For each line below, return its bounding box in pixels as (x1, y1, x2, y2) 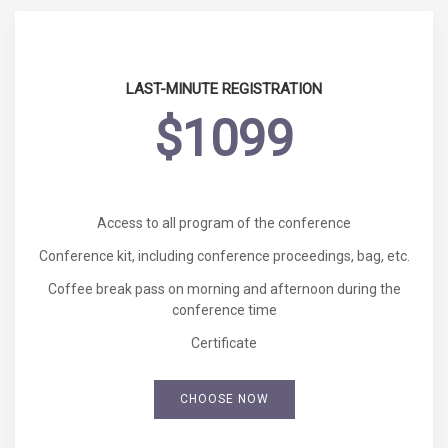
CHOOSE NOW (179, 392, 269, 406)
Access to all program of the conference (97, 215, 351, 231)
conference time (171, 302, 277, 318)
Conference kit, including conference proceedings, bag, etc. (38, 248, 410, 264)
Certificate (191, 335, 257, 351)
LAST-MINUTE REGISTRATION (126, 80, 322, 98)
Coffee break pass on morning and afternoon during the (47, 281, 401, 297)
